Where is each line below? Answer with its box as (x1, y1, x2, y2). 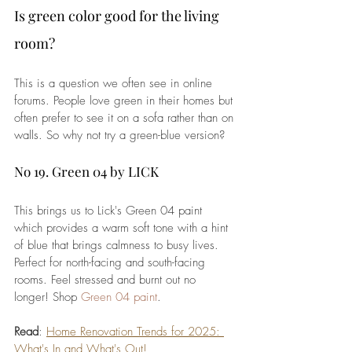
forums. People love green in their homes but (14, 92, 236, 108)
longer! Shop (14, 288, 81, 305)
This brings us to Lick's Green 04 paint (14, 202, 206, 218)
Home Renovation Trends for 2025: (46, 323, 224, 339)
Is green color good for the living (14, 5, 222, 25)
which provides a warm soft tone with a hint (14, 219, 232, 236)
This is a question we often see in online (14, 75, 216, 91)
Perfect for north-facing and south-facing (14, 254, 209, 270)
